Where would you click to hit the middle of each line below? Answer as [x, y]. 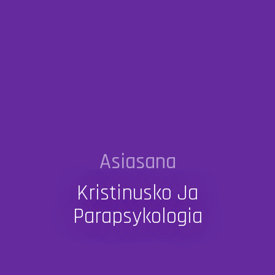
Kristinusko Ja [137, 193]
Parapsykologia [137, 217]
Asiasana [137, 162]
